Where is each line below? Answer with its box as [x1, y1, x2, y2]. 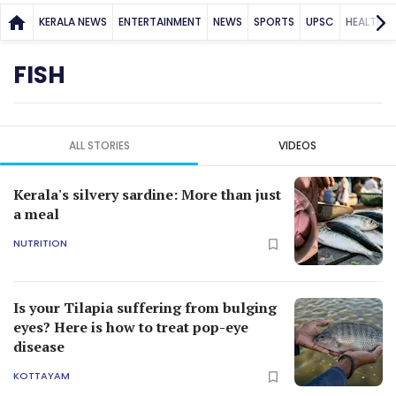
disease [13, 336, 65, 356]
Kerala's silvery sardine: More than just [13, 184, 281, 204]
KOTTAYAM [13, 369, 70, 384]
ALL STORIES [68, 137, 130, 153]
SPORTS [254, 13, 294, 29]
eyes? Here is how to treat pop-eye [13, 316, 248, 337]
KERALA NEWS [39, 13, 107, 29]
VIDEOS [278, 137, 316, 153]
